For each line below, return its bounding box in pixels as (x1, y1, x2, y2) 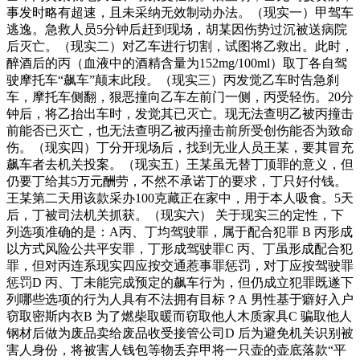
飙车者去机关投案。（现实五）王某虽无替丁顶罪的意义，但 (6, 157, 354, 171)
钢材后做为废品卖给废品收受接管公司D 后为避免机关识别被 (6, 325, 354, 340)
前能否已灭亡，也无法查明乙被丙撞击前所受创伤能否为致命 (6, 123, 354, 137)
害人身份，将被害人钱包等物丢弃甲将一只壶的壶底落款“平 (6, 342, 346, 357)
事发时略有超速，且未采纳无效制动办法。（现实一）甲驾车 (6, 5, 354, 19)
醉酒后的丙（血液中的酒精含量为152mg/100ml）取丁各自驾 (6, 55, 347, 70)
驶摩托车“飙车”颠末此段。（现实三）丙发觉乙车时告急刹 (6, 72, 339, 87)
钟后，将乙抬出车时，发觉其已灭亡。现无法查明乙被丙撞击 (6, 106, 354, 121)
